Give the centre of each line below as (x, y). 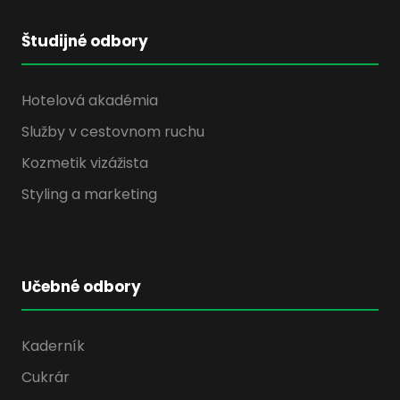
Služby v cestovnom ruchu (113, 132)
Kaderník (53, 346)
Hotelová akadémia (90, 101)
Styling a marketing (89, 195)
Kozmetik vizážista (85, 163)
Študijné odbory (85, 42)
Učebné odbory (81, 287)
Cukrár (46, 378)
